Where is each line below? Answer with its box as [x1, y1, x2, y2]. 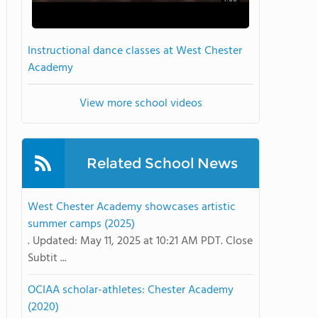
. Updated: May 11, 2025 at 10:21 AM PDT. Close [28, 232, 253, 251]
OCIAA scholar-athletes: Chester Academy [28, 281, 234, 300]
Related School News [86, 155, 238, 172]
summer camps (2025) [28, 215, 135, 234]
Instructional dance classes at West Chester [28, 42, 242, 60]
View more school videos [79, 94, 202, 113]
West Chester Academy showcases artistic [28, 198, 236, 216]
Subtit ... [28, 249, 67, 268]
